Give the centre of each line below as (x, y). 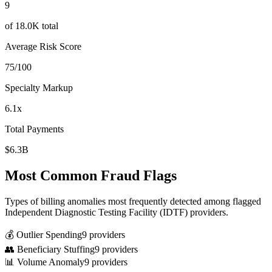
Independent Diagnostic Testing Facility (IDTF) (96, 212)
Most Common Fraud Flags (91, 175)
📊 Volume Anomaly (45, 262)
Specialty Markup (39, 87)
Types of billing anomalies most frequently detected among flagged (133, 201)
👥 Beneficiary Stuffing (50, 249)
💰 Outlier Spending (43, 234)
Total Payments (34, 129)
